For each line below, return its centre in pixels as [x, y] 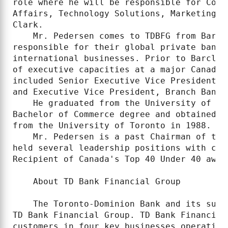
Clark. [28, 25]
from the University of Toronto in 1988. [112, 125]
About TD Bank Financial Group [97, 181]
